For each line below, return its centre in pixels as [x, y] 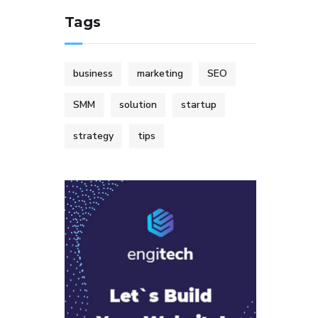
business [93, 73]
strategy [93, 136]
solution [138, 105]
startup [199, 105]
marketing [160, 73]
